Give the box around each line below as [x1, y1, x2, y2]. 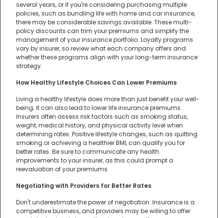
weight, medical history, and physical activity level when [16, 121, 183, 129]
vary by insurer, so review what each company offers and [16, 44, 186, 53]
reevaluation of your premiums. [16, 164, 109, 173]
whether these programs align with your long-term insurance [16, 53, 198, 61]
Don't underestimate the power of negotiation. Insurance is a [16, 198, 195, 206]
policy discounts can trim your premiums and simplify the [16, 26, 189, 35]
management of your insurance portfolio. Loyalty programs [16, 35, 193, 44]
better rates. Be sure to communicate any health [16, 147, 159, 156]
